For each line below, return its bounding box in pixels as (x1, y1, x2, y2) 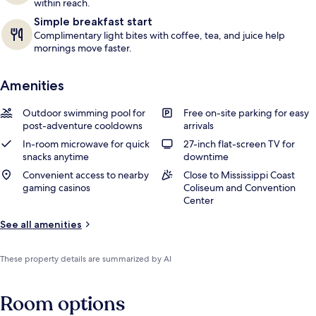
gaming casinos (23, 181, 90, 194)
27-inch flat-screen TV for (183, 138, 295, 150)
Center (183, 194, 214, 207)
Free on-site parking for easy (183, 107, 309, 119)
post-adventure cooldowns (23, 119, 142, 132)
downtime (183, 150, 229, 163)
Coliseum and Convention (183, 181, 296, 194)
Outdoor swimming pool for (23, 107, 145, 119)
